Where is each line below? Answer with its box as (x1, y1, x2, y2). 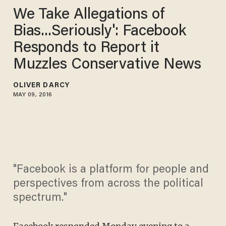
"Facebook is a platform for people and (13, 164, 209, 176)
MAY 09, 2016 (13, 91, 52, 98)
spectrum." (13, 193, 67, 204)
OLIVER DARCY (13, 82, 70, 89)
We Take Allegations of (13, 7, 164, 23)
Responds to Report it (13, 40, 159, 56)
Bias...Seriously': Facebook (13, 24, 187, 39)
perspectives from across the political (13, 179, 203, 190)
